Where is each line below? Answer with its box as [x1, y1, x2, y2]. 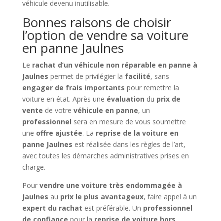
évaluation [106, 94, 145, 104]
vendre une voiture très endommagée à [39, 181, 182, 190]
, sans [150, 72, 169, 81]
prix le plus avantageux [60, 192, 144, 202]
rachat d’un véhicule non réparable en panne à [32, 60, 197, 70]
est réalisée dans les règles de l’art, [72, 140, 185, 149]
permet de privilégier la [48, 72, 125, 81]
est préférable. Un [82, 203, 143, 213]
